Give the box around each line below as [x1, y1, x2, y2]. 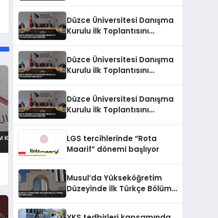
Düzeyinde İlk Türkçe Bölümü [67, 183, 177, 194]
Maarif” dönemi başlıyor [67, 144, 159, 154]
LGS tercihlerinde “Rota [67, 133, 157, 144]
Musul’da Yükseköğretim [67, 172, 162, 183]
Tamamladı [67, 75, 112, 86]
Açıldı [67, 194, 88, 204]
